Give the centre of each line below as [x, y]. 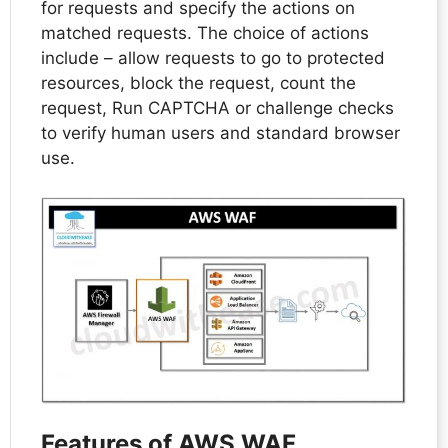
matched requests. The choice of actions [205, 33]
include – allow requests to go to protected [213, 58]
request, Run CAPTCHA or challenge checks [217, 108]
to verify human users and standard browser [220, 133]
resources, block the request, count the [198, 83]
